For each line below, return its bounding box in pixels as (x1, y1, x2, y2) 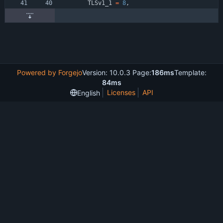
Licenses (107, 88, 135, 97)
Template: (174, 68, 207, 77)
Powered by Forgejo (16, 68, 82, 77)
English (77, 88, 100, 97)
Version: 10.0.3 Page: (82, 68, 151, 77)
